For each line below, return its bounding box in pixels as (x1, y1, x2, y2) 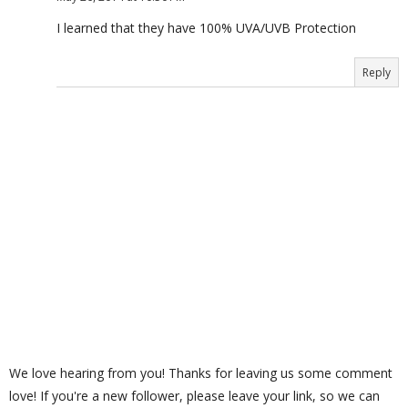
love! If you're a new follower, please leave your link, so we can (9, 387, 380, 405)
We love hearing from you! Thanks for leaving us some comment (9, 364, 393, 382)
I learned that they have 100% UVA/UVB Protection (56, 19, 356, 37)
